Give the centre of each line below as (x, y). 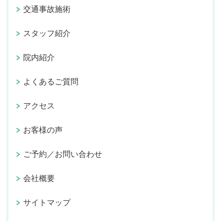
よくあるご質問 (51, 82)
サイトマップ (47, 203)
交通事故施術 (47, 9)
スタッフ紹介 (47, 34)
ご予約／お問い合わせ (63, 154)
